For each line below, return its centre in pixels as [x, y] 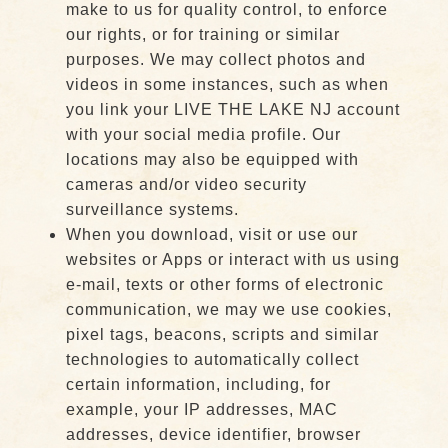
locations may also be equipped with [212, 159]
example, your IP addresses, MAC [201, 409]
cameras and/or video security [186, 184]
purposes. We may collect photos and [215, 59]
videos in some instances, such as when [227, 84]
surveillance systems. [152, 209]
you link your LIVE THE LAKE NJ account [232, 109]
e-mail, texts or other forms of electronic [224, 284]
